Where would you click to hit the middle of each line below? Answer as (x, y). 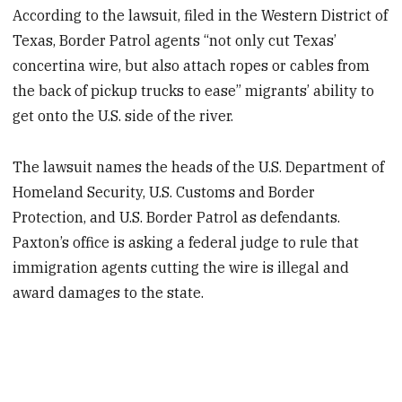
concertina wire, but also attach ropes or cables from (192, 66)
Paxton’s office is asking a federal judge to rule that (186, 243)
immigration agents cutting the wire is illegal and (181, 268)
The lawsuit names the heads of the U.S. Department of (199, 167)
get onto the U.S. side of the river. (123, 116)
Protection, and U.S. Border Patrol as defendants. (177, 218)
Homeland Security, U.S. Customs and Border (164, 192)
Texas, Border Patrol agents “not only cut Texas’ (175, 41)
